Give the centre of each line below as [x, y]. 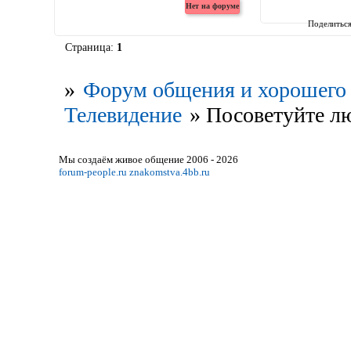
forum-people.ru [92, 172]
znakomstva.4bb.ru [169, 172]
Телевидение [123, 115]
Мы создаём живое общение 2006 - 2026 [148, 159]
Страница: [90, 47]
